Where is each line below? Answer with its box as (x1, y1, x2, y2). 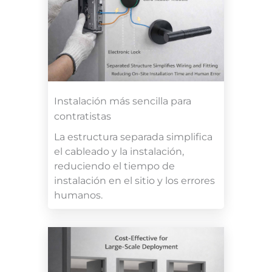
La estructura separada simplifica (54, 131, 212, 143)
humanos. (54, 189, 103, 202)
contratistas (54, 110, 111, 123)
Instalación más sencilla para (54, 95, 191, 107)
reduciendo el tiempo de (54, 160, 175, 172)
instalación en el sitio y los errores (54, 175, 215, 187)
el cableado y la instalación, (54, 146, 184, 158)
